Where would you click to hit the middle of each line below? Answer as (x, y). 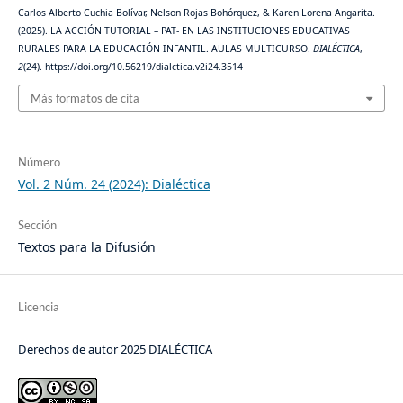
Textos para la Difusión (86, 247)
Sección (37, 225)
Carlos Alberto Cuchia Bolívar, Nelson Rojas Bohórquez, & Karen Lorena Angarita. (196, 12)
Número (39, 162)
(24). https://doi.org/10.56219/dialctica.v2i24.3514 (133, 66)
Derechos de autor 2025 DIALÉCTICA (115, 349)
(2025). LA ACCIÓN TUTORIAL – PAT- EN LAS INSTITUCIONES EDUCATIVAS (184, 30)
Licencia (38, 307)
